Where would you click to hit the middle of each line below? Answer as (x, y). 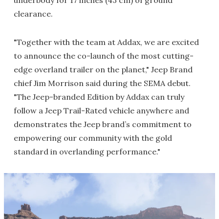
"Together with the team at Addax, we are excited (106, 42)
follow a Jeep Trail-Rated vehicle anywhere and (101, 111)
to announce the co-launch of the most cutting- (104, 56)
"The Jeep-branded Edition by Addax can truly (99, 97)
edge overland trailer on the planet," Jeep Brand (103, 70)
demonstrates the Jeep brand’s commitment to (103, 124)
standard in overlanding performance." (87, 152)
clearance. (33, 14)
